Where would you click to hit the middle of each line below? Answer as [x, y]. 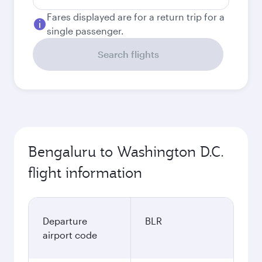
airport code [70, 235]
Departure [65, 221]
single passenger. [85, 31]
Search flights [128, 54]
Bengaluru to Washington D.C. [126, 151]
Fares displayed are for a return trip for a [136, 17]
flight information [85, 173]
